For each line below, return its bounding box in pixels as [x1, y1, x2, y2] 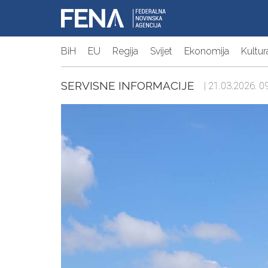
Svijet [150, 45, 172, 57]
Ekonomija [184, 45, 229, 57]
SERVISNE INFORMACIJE [61, 79, 194, 93]
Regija [112, 45, 138, 57]
